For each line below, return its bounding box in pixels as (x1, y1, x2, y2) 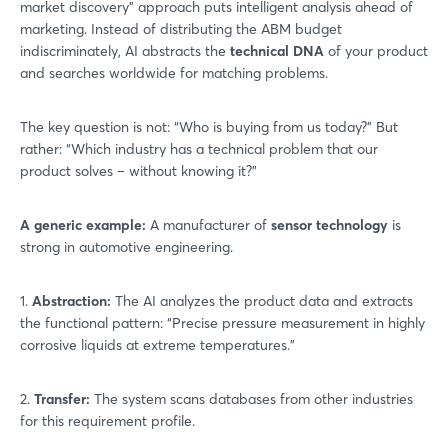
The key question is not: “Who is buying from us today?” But (20, 117, 398, 136)
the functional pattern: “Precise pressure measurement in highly (20, 313, 425, 332)
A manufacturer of (146, 215, 271, 234)
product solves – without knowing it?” (20, 161, 257, 180)
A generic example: (20, 215, 146, 234)
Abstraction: (32, 291, 115, 310)
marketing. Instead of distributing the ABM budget (20, 19, 342, 38)
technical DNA (230, 41, 324, 60)
